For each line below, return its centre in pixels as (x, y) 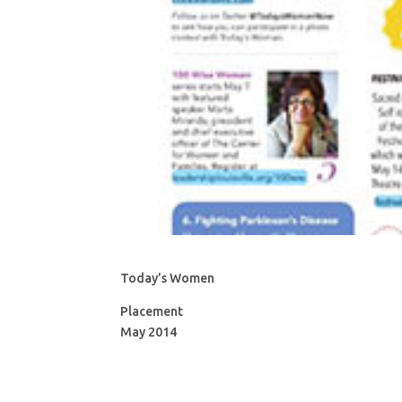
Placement (152, 312)
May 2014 (149, 332)
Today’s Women (168, 279)
